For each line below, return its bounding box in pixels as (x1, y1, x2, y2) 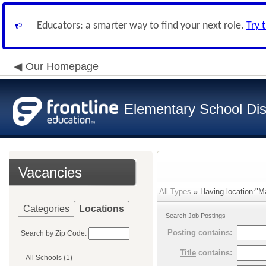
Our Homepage (26, 61, 99, 72)
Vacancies (18, 164, 82, 180)
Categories (23, 204, 69, 214)
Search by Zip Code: (21, 229, 87, 237)
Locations (79, 204, 124, 214)
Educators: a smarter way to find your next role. (37, 20, 246, 31)
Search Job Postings (166, 212, 226, 219)
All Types (159, 187, 191, 196)
